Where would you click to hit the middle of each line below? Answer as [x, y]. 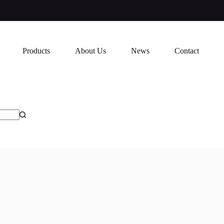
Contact [186, 51]
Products [36, 51]
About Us [90, 51]
